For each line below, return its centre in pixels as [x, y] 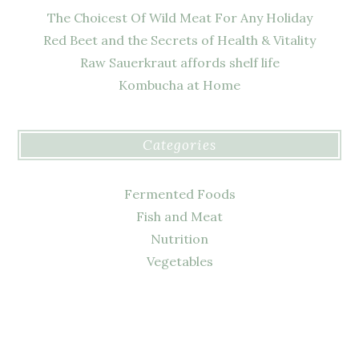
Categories [179, 145]
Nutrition [179, 238]
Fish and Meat [179, 216]
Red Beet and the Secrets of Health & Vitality [179, 40]
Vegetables [179, 261]
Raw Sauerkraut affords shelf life [179, 63]
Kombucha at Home [179, 85]
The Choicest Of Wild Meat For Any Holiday [179, 18]
